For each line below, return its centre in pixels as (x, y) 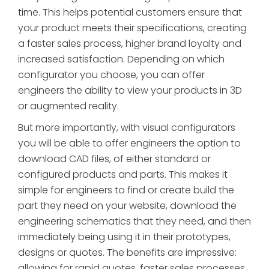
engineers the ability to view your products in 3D (130, 90)
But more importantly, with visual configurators (127, 127)
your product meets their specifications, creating (132, 28)
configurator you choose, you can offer (111, 74)
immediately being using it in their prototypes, (124, 237)
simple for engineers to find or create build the (126, 190)
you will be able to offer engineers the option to (129, 143)
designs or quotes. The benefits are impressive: (127, 252)
